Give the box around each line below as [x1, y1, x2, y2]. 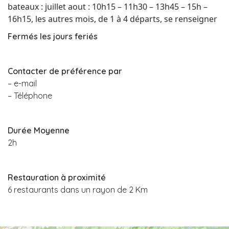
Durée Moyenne [8, 125, 70, 135]
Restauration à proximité [8, 172, 106, 182]
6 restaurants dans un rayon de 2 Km [8, 184, 148, 195]
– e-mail [8, 78, 37, 88]
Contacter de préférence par [8, 65, 122, 76]
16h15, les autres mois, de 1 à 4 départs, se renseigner [8, 13, 219, 25]
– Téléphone [8, 90, 52, 101]
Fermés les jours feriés [8, 31, 98, 41]
